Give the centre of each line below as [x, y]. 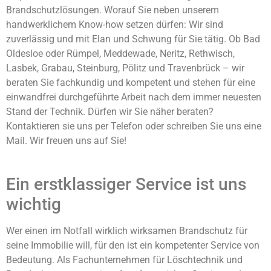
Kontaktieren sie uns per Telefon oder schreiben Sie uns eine [134, 126]
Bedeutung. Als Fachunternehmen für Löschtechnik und [124, 260]
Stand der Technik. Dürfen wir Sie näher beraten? [110, 112]
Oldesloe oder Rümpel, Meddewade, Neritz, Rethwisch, [120, 54]
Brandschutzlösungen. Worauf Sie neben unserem [113, 10]
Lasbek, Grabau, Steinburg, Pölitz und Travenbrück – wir [125, 68]
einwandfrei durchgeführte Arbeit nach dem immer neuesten [134, 97]
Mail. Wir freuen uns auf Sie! [66, 141]
